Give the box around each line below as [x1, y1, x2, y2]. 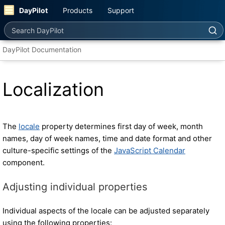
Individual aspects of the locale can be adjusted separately [3, 206, 209, 215]
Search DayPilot [4, 21, 64, 31]
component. [3, 158, 45, 167]
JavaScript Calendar [114, 146, 185, 155]
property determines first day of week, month [40, 122, 203, 131]
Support [107, 6, 134, 15]
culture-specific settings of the [3, 146, 114, 155]
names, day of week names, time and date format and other [3, 134, 212, 143]
